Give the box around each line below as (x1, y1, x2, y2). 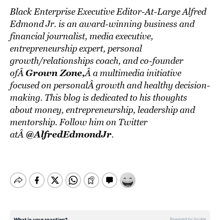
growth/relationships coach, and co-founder (10, 55, 183, 67)
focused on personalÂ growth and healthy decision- (10, 79, 210, 91)
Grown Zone (26, 66, 82, 79)
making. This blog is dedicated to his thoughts (10, 91, 187, 104)
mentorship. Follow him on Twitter (10, 116, 147, 128)
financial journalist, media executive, (10, 30, 153, 42)
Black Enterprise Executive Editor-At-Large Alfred (10, 5, 206, 18)
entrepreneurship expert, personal (10, 42, 142, 55)
